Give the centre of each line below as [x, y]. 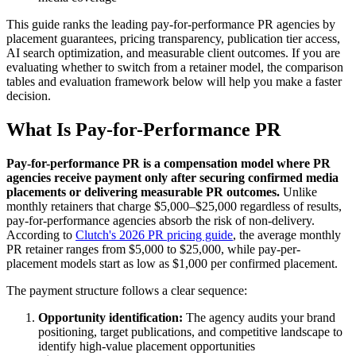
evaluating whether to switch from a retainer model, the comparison [175, 68]
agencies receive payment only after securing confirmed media [172, 178]
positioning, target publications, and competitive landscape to [190, 332]
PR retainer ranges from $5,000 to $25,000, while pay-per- [153, 250]
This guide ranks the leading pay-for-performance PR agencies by [171, 25]
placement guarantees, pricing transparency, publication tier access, [173, 39]
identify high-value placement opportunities [147, 346]
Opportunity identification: [110, 318]
